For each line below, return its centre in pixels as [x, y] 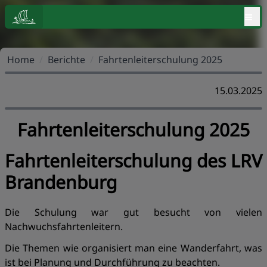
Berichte [66, 60]
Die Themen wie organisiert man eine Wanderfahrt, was [133, 248]
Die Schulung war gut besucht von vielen [133, 212]
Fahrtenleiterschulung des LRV [133, 161]
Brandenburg [61, 182]
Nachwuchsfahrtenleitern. [64, 226]
